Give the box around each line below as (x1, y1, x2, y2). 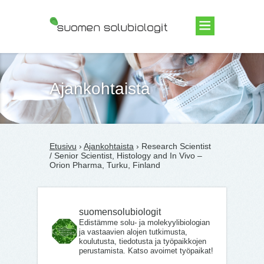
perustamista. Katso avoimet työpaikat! (79, 246, 213, 255)
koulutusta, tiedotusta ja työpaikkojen (79, 237, 206, 246)
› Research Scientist (134, 141, 211, 151)
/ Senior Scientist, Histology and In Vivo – (49, 151, 202, 160)
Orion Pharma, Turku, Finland (49, 160, 160, 170)
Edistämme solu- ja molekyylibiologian (79, 218, 210, 227)
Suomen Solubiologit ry (49, 51, 136, 61)
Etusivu (49, 141, 77, 151)
